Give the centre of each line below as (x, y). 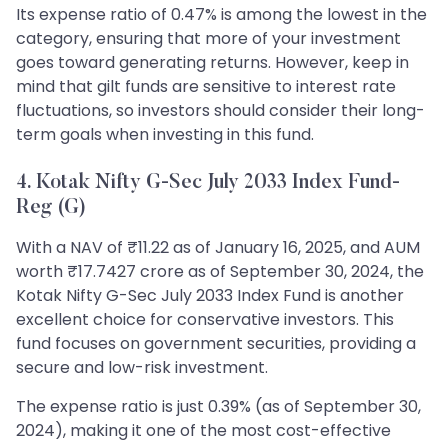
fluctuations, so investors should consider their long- (220, 110)
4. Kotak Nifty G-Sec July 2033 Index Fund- (208, 182)
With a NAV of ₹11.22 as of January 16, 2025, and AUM (218, 247)
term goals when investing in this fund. (165, 134)
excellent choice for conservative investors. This (205, 319)
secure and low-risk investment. (142, 367)
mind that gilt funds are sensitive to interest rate (206, 86)
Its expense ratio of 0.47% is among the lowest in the (221, 14)
